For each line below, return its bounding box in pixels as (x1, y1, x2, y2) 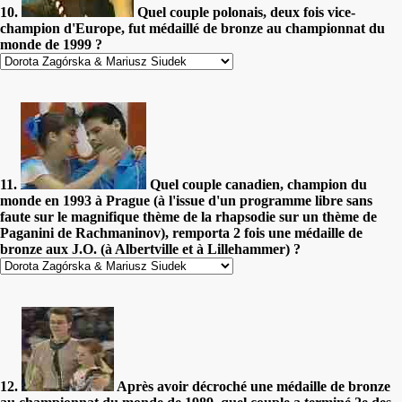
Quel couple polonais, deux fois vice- (134, 4, 355, 20)
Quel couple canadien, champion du (146, 176, 367, 192)
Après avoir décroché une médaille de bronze (114, 378, 390, 394)
